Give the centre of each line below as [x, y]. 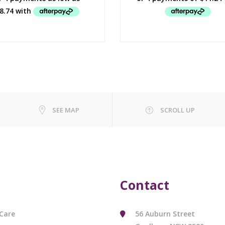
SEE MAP [66, 110]
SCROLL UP [178, 110]
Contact [145, 185]
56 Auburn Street [165, 213]
